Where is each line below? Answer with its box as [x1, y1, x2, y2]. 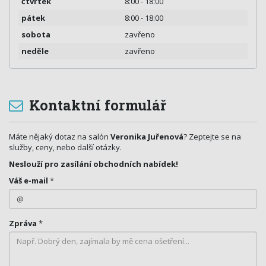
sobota [21, 28, 50, 40]
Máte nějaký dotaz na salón [9, 131, 110, 142]
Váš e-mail [9, 175, 48, 186]
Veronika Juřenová [110, 131, 183, 142]
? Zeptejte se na [183, 131, 241, 142]
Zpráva [9, 217, 37, 229]
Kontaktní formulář [26, 95, 166, 114]
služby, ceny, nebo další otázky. [9, 141, 122, 153]
